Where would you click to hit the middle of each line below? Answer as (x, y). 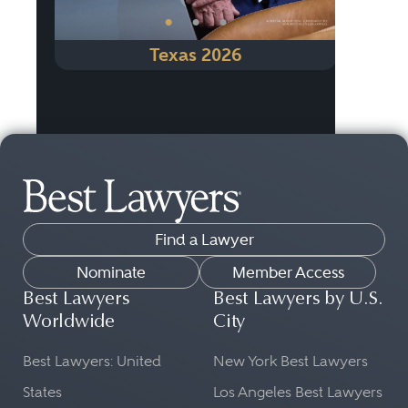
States (42, 392)
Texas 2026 (195, 55)
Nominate (111, 272)
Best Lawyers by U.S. (298, 300)
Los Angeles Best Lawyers (298, 392)
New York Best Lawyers (291, 361)
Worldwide (69, 323)
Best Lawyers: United (92, 361)
